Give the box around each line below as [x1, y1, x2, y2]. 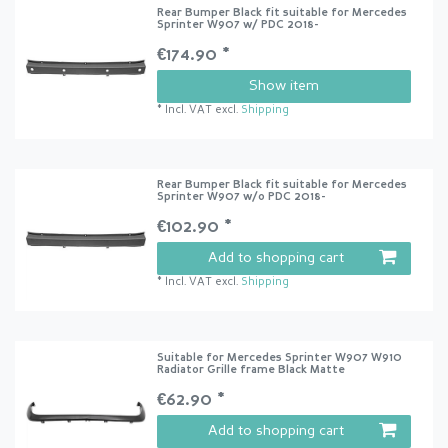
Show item [249, 78, 319, 93]
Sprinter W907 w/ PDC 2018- [157, 19, 320, 31]
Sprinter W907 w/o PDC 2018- [157, 192, 327, 204]
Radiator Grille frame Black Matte [157, 364, 346, 376]
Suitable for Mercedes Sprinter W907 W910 [157, 352, 403, 364]
